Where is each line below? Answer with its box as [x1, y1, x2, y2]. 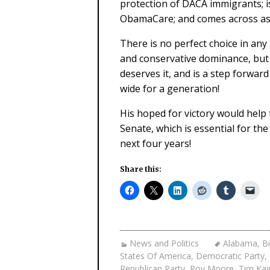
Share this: [120, 165, 162, 174]
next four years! [120, 137, 191, 150]
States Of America [120, 250, 191, 262]
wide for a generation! [120, 82, 219, 95]
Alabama [223, 237, 257, 249]
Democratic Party [196, 250, 265, 262]
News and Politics [130, 237, 199, 249]
